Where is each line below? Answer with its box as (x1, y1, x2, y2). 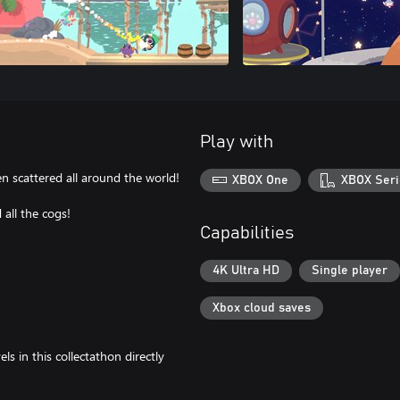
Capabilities (200, 223, 294, 242)
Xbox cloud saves (212, 301, 311, 314)
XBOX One (232, 173, 289, 187)
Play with (200, 133, 273, 151)
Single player (312, 264, 387, 278)
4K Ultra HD (212, 264, 279, 278)
